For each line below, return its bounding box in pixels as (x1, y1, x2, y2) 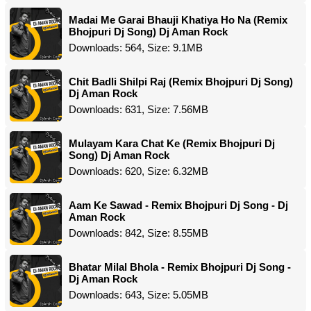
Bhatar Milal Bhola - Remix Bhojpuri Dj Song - (69, 261, 291, 273)
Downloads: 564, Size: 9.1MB (69, 42, 203, 53)
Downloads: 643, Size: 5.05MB (69, 289, 208, 301)
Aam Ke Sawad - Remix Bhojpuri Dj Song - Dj (69, 199, 288, 211)
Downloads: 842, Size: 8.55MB (69, 227, 208, 239)
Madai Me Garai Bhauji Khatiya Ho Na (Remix (69, 14, 287, 26)
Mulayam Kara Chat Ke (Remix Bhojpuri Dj (69, 137, 275, 149)
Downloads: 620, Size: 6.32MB (69, 165, 208, 177)
